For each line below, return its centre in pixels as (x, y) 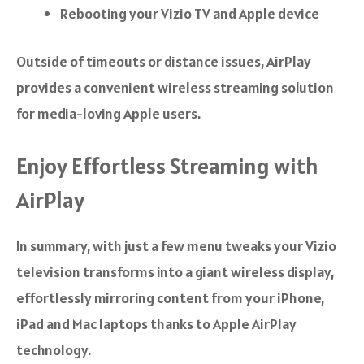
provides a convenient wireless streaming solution (175, 87)
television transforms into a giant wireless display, (175, 271)
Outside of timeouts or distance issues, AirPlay (164, 61)
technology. (54, 349)
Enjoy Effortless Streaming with (167, 165)
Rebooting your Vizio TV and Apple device (190, 13)
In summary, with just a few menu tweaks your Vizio (176, 245)
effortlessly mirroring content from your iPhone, (170, 297)
